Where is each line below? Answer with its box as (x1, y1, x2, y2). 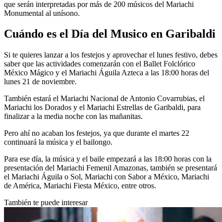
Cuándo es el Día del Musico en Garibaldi (4, 27, 216, 41)
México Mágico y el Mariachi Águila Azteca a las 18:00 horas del (4, 68, 209, 77)
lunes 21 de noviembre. (4, 77, 77, 86)
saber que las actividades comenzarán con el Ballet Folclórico (4, 59, 195, 68)
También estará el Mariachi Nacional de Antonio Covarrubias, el (4, 94, 205, 103)
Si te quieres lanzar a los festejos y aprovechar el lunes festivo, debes (4, 51, 218, 59)
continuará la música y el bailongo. (4, 138, 112, 147)
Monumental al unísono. (4, 8, 80, 17)
